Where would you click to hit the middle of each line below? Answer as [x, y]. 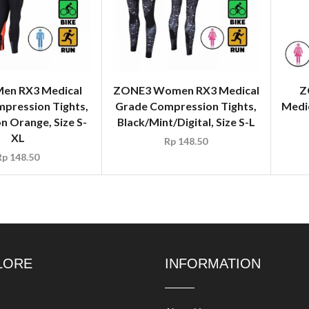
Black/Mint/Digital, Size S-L [186, 121]
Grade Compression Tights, [186, 106]
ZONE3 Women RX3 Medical [186, 90]
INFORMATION [213, 263]
